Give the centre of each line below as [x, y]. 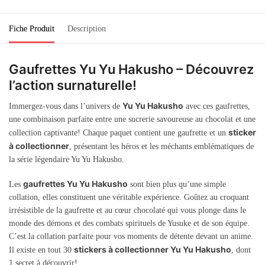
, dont [241, 250]
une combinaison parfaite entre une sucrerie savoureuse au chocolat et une [132, 119]
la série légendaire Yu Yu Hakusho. [67, 159]
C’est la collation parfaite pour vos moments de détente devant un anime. [131, 237]
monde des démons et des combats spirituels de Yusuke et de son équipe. [129, 224]
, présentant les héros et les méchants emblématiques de [161, 146]
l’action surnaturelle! [73, 85]
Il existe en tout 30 [41, 250]
